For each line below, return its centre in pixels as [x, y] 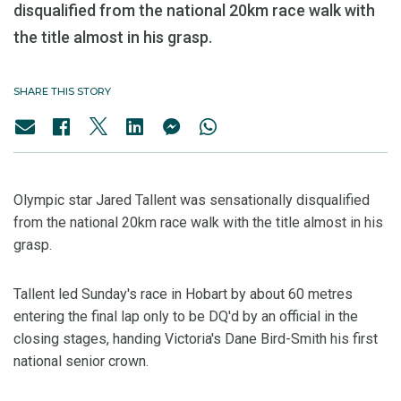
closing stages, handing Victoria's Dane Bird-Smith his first [196, 339]
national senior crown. [81, 361]
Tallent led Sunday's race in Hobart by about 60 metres [183, 294]
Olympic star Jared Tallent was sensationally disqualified [192, 200]
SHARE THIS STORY [62, 91]
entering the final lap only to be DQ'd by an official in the [186, 316]
